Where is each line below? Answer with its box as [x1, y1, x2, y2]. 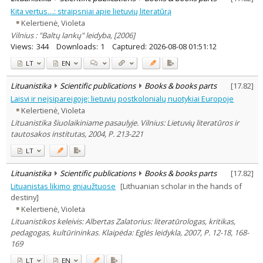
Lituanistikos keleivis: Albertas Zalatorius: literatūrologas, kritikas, [11, 215, 236, 227]
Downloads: [56, 41, 98, 52]
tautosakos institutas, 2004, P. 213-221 [11, 128, 144, 139]
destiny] [11, 191, 39, 203]
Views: [11, 41, 34, 52]
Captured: [112, 41, 147, 52]
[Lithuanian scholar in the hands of [120, 180, 242, 191]
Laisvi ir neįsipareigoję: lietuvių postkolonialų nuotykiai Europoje [11, 93, 234, 104]
